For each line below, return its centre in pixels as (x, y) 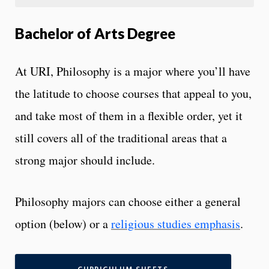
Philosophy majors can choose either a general (128, 201)
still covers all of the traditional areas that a (121, 138)
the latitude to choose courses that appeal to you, (133, 93)
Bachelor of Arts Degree (95, 33)
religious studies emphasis (176, 223)
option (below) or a (63, 223)
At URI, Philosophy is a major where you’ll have (133, 71)
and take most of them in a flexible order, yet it (129, 115)
